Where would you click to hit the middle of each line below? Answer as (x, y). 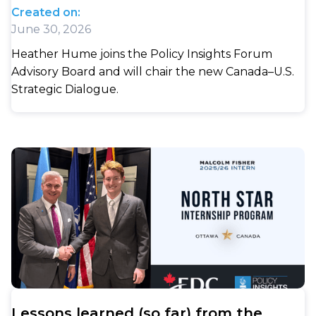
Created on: (46, 13)
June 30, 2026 (51, 30)
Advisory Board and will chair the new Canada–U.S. (153, 72)
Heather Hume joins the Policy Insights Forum (142, 54)
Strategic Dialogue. (65, 90)
